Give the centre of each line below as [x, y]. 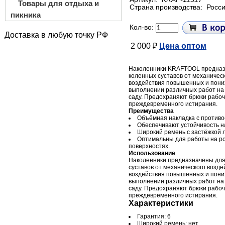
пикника [26, 15]
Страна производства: [167, 7]
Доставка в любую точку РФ [56, 35]
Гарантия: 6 [154, 216]
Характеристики [161, 203]
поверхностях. [149, 146]
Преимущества [151, 111]
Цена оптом [183, 46]
